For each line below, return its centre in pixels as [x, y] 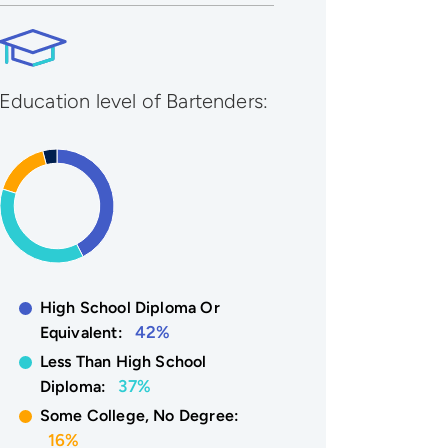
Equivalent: [83, 332]
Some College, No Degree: [139, 415]
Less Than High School [123, 361]
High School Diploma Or [129, 307]
